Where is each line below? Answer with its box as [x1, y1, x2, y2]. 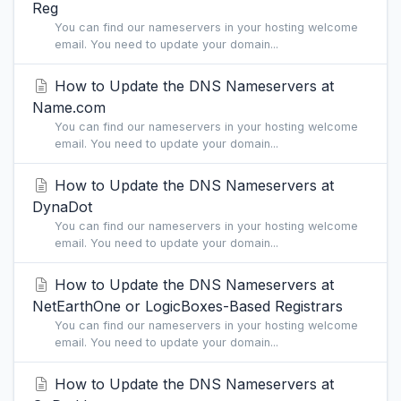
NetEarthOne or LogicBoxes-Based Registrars [32, 297, 343, 315]
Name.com [32, 98, 106, 116]
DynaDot [32, 198, 92, 216]
